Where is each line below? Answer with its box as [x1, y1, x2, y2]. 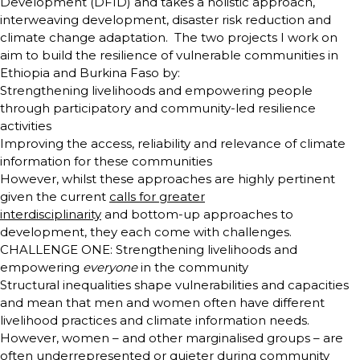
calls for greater [109, 189, 205, 205]
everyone [83, 260, 137, 276]
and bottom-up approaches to [101, 207, 293, 223]
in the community [137, 260, 248, 276]
